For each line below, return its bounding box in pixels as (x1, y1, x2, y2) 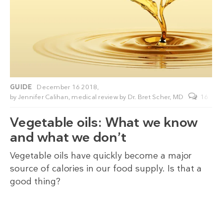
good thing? (10, 175, 60, 188)
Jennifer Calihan (18, 93, 68, 102)
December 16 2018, (37, 83, 99, 92)
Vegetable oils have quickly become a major (10, 150, 192, 162)
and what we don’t (10, 128, 126, 147)
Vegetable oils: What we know (10, 113, 197, 132)
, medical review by (68, 93, 128, 102)
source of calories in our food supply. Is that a (10, 163, 202, 175)
